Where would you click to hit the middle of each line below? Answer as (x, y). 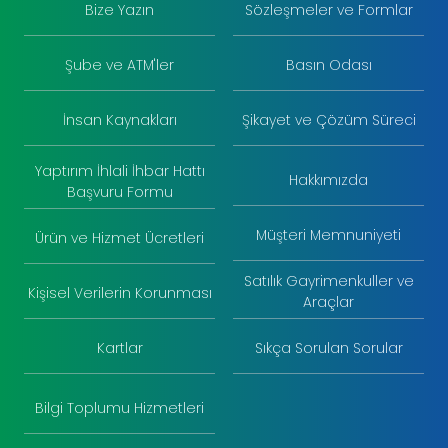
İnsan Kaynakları (119, 120)
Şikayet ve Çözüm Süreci (328, 120)
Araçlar (328, 302)
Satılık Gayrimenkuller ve (328, 281)
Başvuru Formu (119, 192)
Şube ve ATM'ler (119, 65)
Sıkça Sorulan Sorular (328, 348)
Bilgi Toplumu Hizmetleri (119, 408)
